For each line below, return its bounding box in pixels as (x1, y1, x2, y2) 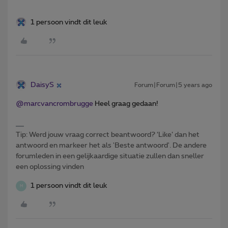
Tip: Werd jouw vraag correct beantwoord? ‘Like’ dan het (16, 131, 199, 139)
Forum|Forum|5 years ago (134, 82, 212, 89)
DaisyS (31, 81, 54, 89)
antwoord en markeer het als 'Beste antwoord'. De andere (16, 142, 207, 150)
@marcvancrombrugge (16, 100, 93, 108)
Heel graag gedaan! (93, 100, 158, 108)
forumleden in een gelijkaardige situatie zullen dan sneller (16, 153, 204, 160)
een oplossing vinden (16, 163, 84, 171)
